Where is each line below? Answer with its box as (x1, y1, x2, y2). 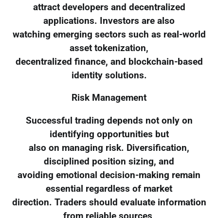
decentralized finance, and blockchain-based (15, 56, 203, 67)
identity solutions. (71, 70, 147, 81)
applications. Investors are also (43, 15, 175, 26)
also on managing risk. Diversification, (29, 143, 189, 154)
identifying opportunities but (49, 129, 169, 140)
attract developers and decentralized (33, 1, 185, 13)
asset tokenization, (70, 42, 148, 54)
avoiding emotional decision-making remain (18, 170, 200, 181)
